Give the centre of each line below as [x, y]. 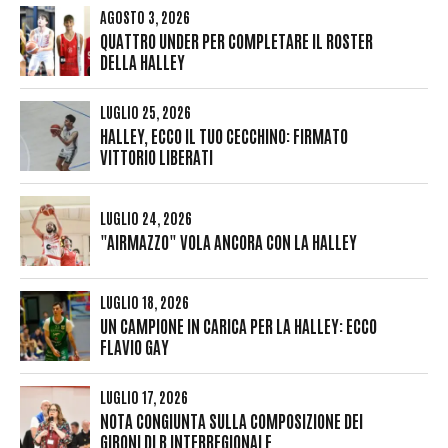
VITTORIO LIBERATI [156, 157]
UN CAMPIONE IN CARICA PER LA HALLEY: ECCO [238, 326]
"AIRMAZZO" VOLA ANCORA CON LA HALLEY [228, 241]
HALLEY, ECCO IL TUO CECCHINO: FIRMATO [224, 136]
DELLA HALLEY [142, 62]
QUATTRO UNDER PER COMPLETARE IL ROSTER [236, 41]
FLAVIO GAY [134, 347]
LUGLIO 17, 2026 [144, 397]
